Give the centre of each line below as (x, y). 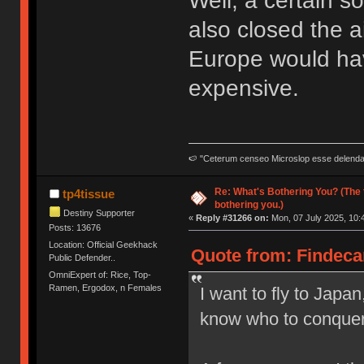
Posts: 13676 (75, 227)
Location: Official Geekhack (104, 244)
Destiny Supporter (100, 212)
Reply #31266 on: (232, 217)
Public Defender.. (82, 257)
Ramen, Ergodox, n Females (106, 288)
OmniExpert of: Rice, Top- (100, 275)
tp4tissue (88, 193)
